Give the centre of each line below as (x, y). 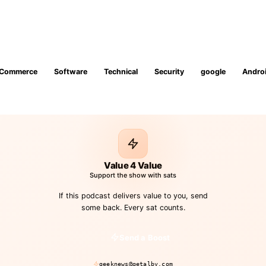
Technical (121, 71)
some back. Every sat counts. (133, 207)
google (213, 71)
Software (71, 71)
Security (169, 71)
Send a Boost (145, 237)
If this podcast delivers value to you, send (133, 195)
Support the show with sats (133, 175)
